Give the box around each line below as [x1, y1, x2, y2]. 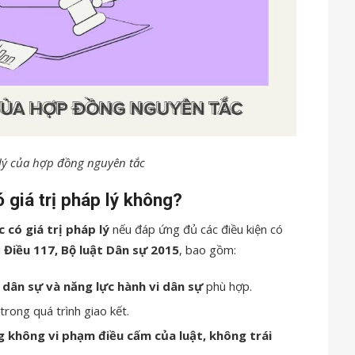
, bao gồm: [179, 242, 236, 258]
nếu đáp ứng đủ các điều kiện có [109, 221, 283, 238]
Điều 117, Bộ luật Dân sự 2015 [4, 242, 179, 258]
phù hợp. [203, 278, 252, 295]
